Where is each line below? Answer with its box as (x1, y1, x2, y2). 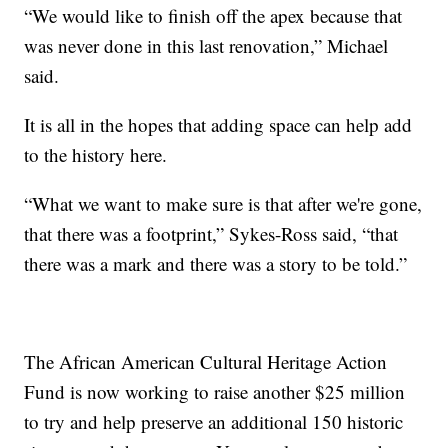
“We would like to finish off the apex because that (24, 2, 403, 28)
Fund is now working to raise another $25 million (24, 378, 406, 404)
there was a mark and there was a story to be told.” (24, 250, 408, 276)
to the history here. (24, 141, 168, 167)
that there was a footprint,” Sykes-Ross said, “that (24, 220, 399, 246)
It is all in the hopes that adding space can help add (24, 111, 413, 137)
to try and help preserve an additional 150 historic (24, 408, 404, 434)
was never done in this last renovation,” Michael (24, 32, 389, 58)
